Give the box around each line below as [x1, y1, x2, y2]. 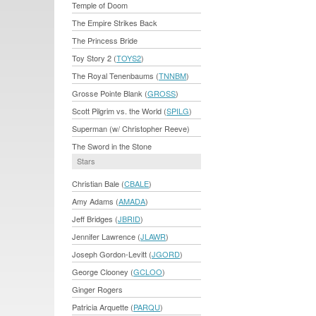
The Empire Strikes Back [72, 17, 157, 29]
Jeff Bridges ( [72, 213, 118, 225]
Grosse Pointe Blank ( [72, 87, 147, 99]
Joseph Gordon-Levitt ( [72, 248, 152, 260]
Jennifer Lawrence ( [72, 231, 140, 243]
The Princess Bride [72, 35, 138, 47]
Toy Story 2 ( [72, 52, 116, 64]
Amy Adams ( [72, 195, 119, 207]
